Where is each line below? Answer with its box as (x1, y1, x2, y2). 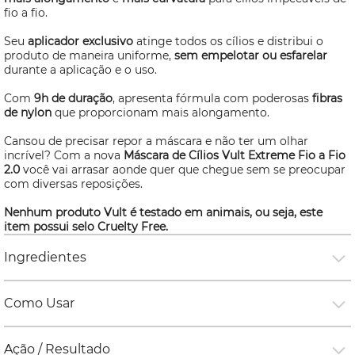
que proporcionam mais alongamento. (52, 105, 273, 120)
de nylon (4, 105, 52, 120)
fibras (309, 91, 342, 105)
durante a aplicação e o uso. (4, 63, 157, 77)
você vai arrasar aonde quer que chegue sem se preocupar (23, 162, 345, 177)
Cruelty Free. (97, 219, 168, 234)
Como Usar (4, 296, 74, 311)
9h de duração (34, 91, 113, 105)
